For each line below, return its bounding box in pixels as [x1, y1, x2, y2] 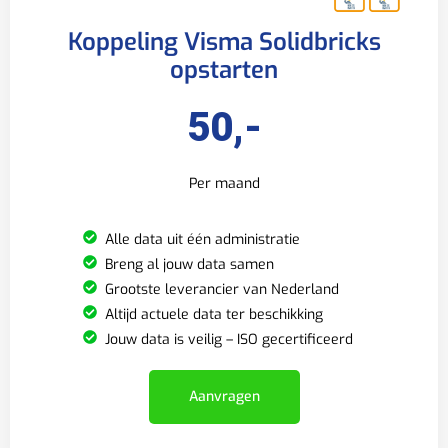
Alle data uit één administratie [105, 230, 301, 250]
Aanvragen [188, 387, 260, 407]
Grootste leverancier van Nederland [105, 280, 340, 300]
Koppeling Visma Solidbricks [67, 25, 381, 58]
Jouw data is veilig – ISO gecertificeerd [105, 330, 354, 350]
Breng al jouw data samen [105, 255, 275, 275]
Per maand [188, 173, 260, 193]
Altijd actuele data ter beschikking [105, 305, 324, 325]
